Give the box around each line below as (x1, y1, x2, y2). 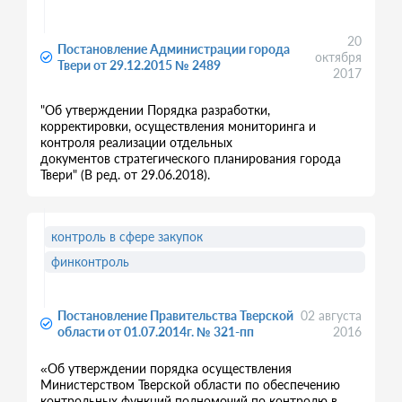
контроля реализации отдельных (40, 135, 232, 150)
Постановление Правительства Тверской (57, 308, 293, 323)
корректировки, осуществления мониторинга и (40, 118, 316, 134)
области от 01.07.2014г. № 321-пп (57, 324, 254, 339)
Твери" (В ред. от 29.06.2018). (40, 167, 210, 182)
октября (315, 49, 363, 65)
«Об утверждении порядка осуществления (40, 361, 292, 376)
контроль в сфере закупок (51, 229, 203, 244)
